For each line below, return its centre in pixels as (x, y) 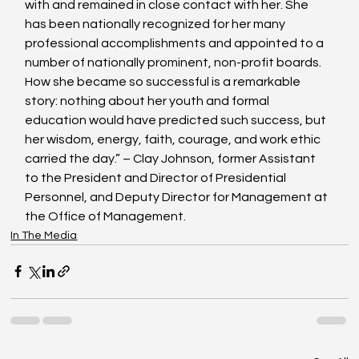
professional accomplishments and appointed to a (176, 43)
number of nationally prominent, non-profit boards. (175, 62)
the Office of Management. (106, 216)
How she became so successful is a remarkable (164, 81)
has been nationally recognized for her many (157, 24)
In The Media (44, 235)
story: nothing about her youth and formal (149, 101)
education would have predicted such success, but (177, 120)
